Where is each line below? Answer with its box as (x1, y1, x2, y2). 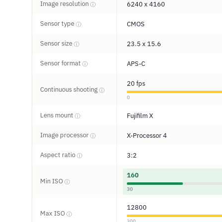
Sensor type (40, 19, 76, 28)
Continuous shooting (40, 85, 99, 94)
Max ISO (40, 209, 66, 218)
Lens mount (40, 111, 75, 119)
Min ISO (40, 177, 64, 185)
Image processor (40, 131, 90, 139)
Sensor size (40, 39, 74, 48)
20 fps (127, 79, 145, 88)
